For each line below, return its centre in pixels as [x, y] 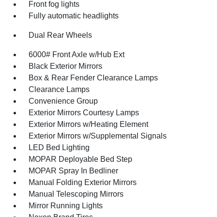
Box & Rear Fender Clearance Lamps [93, 78]
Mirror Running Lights [66, 206]
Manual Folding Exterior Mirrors [83, 182]
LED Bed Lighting [59, 147]
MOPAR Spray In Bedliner [74, 171]
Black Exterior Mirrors [66, 66]
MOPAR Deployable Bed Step [81, 159]
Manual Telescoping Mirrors [76, 194]
